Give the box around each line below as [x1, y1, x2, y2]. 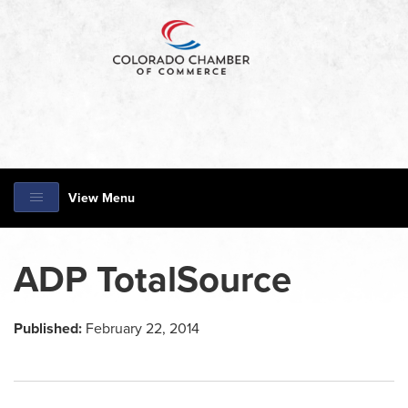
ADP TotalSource [14, 258, 291, 301]
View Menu [68, 190, 135, 206]
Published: [14, 320, 82, 338]
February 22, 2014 [82, 320, 199, 338]
